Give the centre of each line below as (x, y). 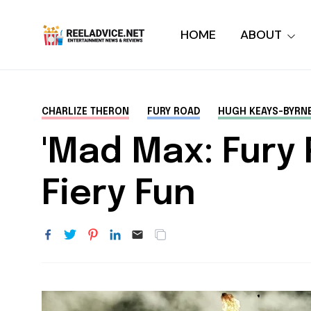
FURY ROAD (174, 112)
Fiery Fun (119, 194)
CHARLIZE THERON (85, 112)
